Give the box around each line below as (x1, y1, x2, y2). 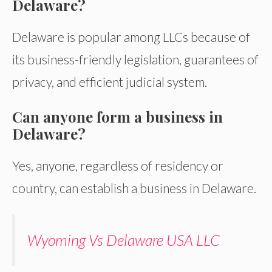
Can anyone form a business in (12, 106, 223, 126)
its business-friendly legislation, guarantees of (12, 51, 259, 67)
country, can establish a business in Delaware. (12, 180, 256, 195)
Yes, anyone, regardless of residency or (12, 157, 223, 173)
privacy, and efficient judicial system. (12, 73, 207, 89)
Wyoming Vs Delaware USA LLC (27, 230, 220, 249)
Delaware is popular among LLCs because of (12, 29, 250, 44)
